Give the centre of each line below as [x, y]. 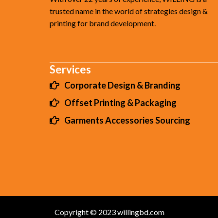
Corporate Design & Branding [122, 85]
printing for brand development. [103, 23]
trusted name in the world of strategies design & [129, 11]
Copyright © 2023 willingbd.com [109, 212]
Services [70, 69]
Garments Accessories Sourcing [127, 120]
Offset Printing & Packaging [120, 103]
